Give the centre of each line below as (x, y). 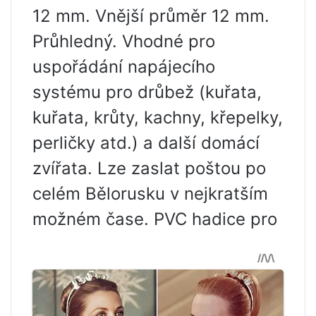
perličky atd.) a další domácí (146, 143)
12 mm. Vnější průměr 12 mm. (151, 16)
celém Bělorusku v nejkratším (150, 194)
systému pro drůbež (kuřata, (147, 92)
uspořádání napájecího (124, 67)
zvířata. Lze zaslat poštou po (149, 169)
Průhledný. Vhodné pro (124, 42)
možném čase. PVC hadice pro (155, 219)
